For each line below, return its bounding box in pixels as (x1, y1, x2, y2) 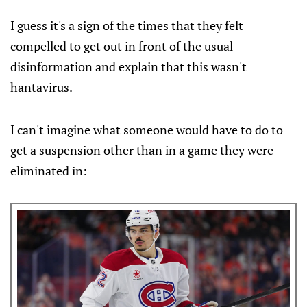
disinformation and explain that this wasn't (10, 58, 247, 75)
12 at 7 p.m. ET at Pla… (23, 3, 136, 19)
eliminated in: (10, 162, 87, 179)
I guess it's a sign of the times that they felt (10, 17, 243, 34)
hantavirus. (10, 79, 73, 95)
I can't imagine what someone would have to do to (10, 121, 283, 138)
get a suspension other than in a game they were (10, 142, 273, 158)
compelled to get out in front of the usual (10, 38, 233, 54)
